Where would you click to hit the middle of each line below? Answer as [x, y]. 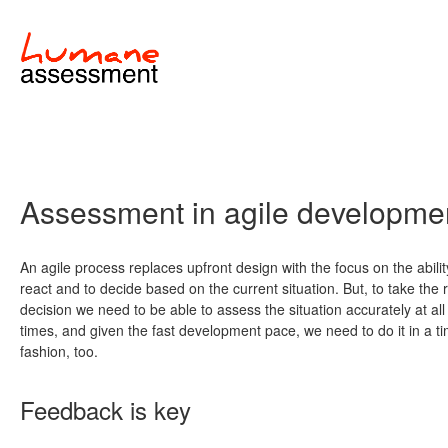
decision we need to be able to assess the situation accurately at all [232, 309]
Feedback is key [105, 410]
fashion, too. [59, 351]
